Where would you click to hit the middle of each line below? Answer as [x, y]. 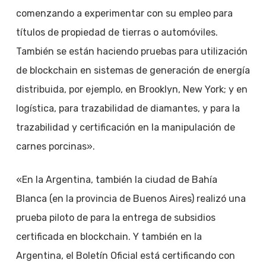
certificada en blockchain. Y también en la [109, 237]
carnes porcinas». [55, 146]
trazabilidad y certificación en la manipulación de [125, 127]
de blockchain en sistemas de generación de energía [133, 70]
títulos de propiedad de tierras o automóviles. [117, 32]
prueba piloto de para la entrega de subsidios [115, 218]
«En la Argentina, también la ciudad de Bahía [116, 180]
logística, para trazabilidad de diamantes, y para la [128, 108]
